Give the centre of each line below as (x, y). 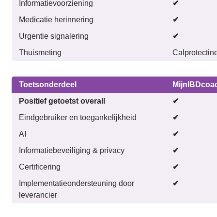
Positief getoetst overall (62, 101)
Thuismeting (40, 52)
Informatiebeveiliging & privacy (72, 150)
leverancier (38, 195)
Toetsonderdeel (48, 84)
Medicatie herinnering (56, 19)
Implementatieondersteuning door (77, 183)
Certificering (40, 167)
